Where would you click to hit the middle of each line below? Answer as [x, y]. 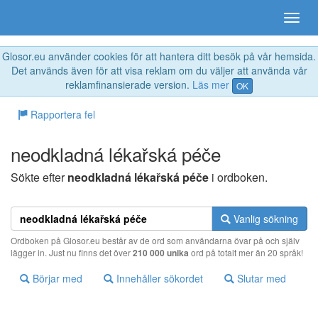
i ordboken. [238, 177]
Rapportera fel [61, 115]
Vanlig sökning [264, 219]
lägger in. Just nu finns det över [72, 253]
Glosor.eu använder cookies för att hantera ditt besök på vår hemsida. [159, 56]
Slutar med [260, 279]
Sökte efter [39, 177]
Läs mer [211, 84]
